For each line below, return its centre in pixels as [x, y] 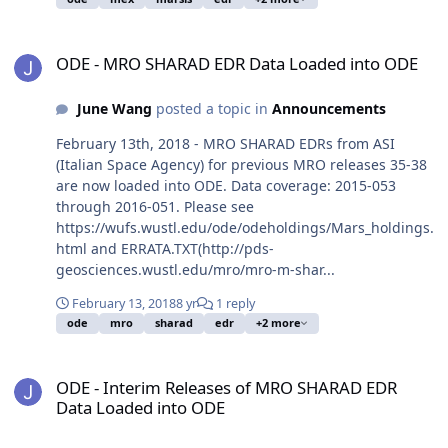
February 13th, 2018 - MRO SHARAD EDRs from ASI [225, 144]
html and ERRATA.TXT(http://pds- [165, 249]
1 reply [234, 304]
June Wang [114, 109]
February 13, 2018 [124, 304]
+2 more [278, 323]
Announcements [328, 109]
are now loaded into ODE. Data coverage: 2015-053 [226, 186]
